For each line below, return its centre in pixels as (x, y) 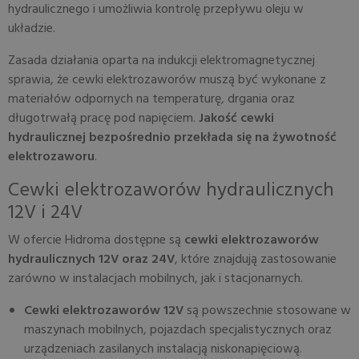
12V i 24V (45, 213)
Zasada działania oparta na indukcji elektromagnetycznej (161, 61)
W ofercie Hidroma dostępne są (96, 240)
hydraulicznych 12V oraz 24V (91, 260)
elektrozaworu (51, 157)
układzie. (32, 29)
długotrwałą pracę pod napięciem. (103, 119)
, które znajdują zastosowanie (256, 260)
